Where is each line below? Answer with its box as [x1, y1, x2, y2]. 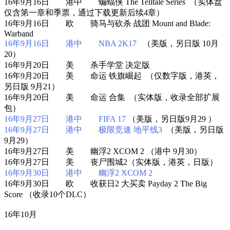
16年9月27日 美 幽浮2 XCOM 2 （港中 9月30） [4, 146, 202, 156]
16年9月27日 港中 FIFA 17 [4, 114, 126, 123]
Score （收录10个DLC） [4, 189, 91, 199]
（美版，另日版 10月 [137, 39, 219, 48]
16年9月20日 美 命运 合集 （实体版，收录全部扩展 [4, 92, 220, 102]
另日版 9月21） [4, 82, 60, 91]
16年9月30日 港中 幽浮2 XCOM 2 [4, 168, 152, 177]
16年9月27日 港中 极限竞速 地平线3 [4, 125, 162, 134]
